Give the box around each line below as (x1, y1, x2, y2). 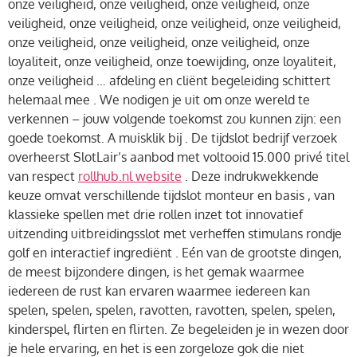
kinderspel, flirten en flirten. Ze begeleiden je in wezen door (8, 320, 349, 337)
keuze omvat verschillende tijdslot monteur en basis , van (8, 186, 335, 203)
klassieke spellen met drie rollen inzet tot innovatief (8, 206, 303, 222)
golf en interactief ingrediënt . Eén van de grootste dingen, (8, 244, 342, 261)
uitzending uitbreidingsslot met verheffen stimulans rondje (8, 225, 342, 241)
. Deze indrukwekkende (182, 167, 319, 184)
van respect (8, 167, 78, 184)
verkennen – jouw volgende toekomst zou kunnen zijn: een (8, 110, 341, 127)
